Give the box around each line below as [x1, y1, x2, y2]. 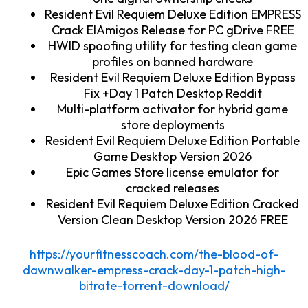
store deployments [120, 116, 225, 133]
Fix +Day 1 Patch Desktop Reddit [83, 85, 262, 101]
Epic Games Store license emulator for [66, 164, 279, 180]
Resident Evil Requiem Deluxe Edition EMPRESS [44, 5, 301, 22]
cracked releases [126, 179, 219, 196]
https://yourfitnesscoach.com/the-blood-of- [30, 245, 278, 262]
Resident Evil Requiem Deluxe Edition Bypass [49, 69, 296, 85]
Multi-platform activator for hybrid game [57, 100, 288, 117]
